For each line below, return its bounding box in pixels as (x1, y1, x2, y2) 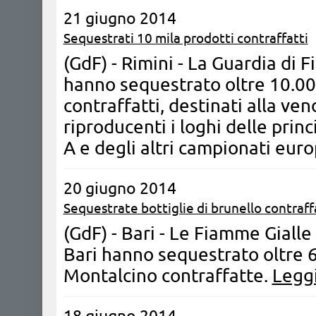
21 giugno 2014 (63, 9, 176, 27)
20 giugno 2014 (63, 179, 176, 197)
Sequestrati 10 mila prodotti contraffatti (63, 30, 308, 46)
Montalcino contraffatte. (63, 265, 272, 286)
